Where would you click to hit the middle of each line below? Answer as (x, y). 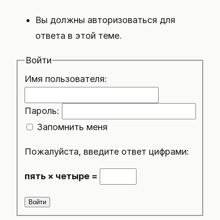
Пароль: (43, 111)
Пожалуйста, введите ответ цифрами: (107, 152)
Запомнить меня (72, 127)
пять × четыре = (62, 176)
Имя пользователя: (66, 79)
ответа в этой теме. (79, 36)
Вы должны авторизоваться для (105, 20)
